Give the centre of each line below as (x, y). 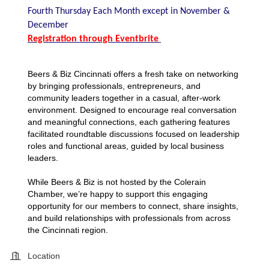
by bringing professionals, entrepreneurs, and (114, 86)
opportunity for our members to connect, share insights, (133, 206)
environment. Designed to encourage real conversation (132, 110)
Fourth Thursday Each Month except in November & (129, 11)
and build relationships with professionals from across (129, 218)
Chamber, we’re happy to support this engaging (118, 194)
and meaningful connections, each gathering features (129, 122)
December (48, 25)
